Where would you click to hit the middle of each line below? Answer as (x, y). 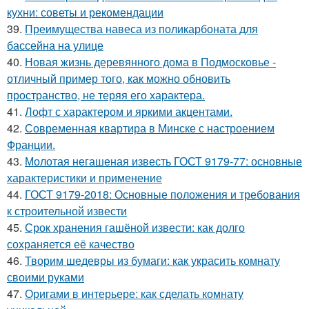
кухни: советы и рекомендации (85, 12)
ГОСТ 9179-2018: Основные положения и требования (162, 195)
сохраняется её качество (71, 244)
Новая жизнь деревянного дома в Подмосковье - (150, 62)
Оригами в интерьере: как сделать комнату (134, 294)
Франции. (31, 145)
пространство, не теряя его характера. (106, 95)
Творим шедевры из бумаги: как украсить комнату (152, 261)
